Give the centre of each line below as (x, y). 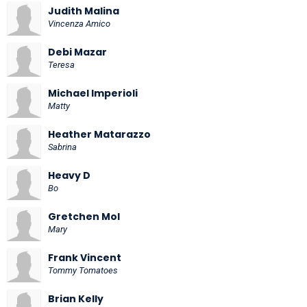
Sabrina (62, 147)
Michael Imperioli (93, 93)
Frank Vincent (85, 257)
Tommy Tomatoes (83, 270)
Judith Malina (84, 11)
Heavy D (69, 175)
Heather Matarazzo (99, 134)
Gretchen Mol (84, 216)
